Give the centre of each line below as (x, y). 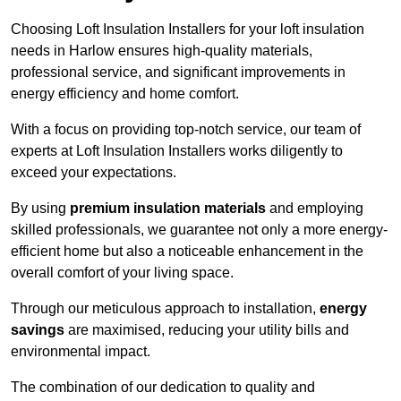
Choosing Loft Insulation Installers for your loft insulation (188, 30)
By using (40, 209)
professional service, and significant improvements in (178, 73)
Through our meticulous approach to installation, (165, 309)
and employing (315, 209)
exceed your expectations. (94, 173)
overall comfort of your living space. (122, 273)
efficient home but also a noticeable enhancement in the (187, 252)
